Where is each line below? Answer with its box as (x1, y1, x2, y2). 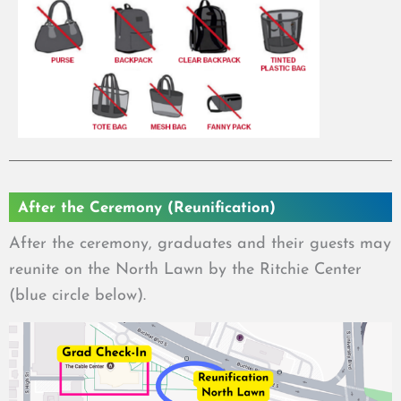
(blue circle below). (9, 286, 146, 304)
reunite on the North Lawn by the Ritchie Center (9, 260, 362, 278)
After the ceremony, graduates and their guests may (9, 235, 391, 252)
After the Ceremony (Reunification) (18, 200, 276, 216)
